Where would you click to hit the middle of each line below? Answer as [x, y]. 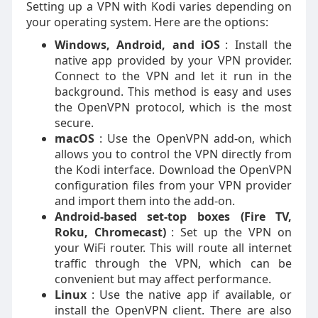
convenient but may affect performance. [163, 279]
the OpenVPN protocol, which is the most [173, 107]
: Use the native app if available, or [192, 295]
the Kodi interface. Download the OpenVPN [173, 170]
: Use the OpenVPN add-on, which [196, 138]
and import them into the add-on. [144, 201]
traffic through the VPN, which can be [173, 263]
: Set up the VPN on [231, 232]
